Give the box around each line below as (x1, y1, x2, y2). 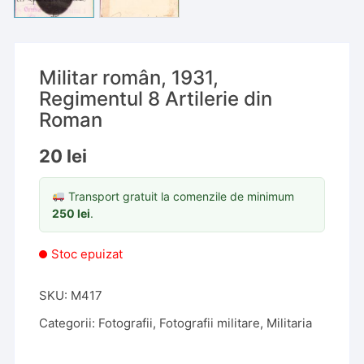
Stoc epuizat (51, 246, 123, 262)
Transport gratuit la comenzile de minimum (65, 189, 295, 203)
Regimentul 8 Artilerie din (39, 87, 273, 110)
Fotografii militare (159, 315, 261, 331)
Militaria (266, 315, 313, 331)
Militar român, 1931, (39, 66, 219, 89)
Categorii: (39, 315, 99, 331)
